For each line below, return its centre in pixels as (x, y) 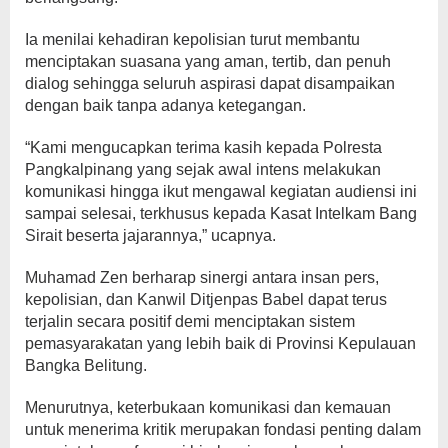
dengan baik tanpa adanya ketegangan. (165, 105)
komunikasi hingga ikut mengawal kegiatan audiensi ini (221, 191)
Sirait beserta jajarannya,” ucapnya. (150, 235)
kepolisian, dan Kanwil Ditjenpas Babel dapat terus (206, 299)
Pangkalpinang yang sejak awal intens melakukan (203, 169)
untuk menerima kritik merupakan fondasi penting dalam (223, 429)
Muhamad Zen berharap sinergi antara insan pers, (202, 277)
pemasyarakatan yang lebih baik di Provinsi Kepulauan (220, 343)
